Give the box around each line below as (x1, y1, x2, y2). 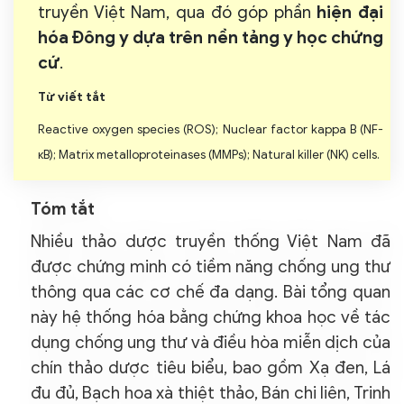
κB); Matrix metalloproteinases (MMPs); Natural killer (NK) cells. (38, 147, 380, 162)
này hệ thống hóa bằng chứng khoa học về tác (31, 307, 390, 327)
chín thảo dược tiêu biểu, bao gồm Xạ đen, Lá (31, 357, 390, 378)
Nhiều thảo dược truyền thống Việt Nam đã (31, 231, 390, 252)
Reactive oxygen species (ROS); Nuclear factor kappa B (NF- (38, 122, 383, 137)
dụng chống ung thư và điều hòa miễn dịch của (31, 332, 390, 353)
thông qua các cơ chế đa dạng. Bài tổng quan (31, 281, 390, 302)
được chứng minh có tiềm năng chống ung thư (31, 256, 390, 277)
